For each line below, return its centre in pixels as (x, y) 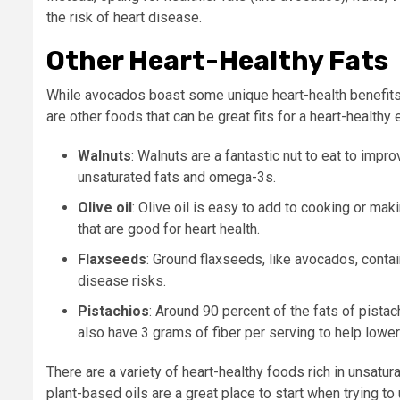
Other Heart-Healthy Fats (220, 60)
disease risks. (124, 280)
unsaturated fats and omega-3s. (177, 177)
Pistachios (113, 311)
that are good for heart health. (171, 229)
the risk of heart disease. (124, 17)
